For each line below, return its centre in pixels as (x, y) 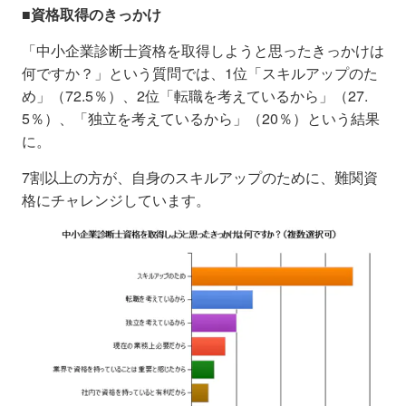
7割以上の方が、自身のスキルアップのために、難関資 (200, 178)
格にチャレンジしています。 (116, 200)
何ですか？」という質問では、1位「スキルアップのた (200, 73)
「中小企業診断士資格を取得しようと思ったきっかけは (203, 51)
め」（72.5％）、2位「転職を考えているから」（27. (195, 96)
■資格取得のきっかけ (92, 14)
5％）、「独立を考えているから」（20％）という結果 (201, 119)
